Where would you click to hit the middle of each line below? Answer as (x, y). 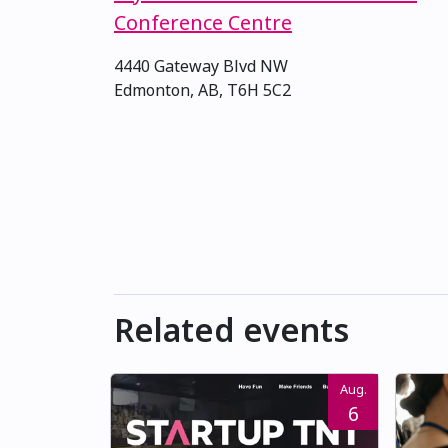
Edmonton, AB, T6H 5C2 (202, 90)
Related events (231, 330)
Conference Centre (203, 23)
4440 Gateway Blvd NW (201, 66)
